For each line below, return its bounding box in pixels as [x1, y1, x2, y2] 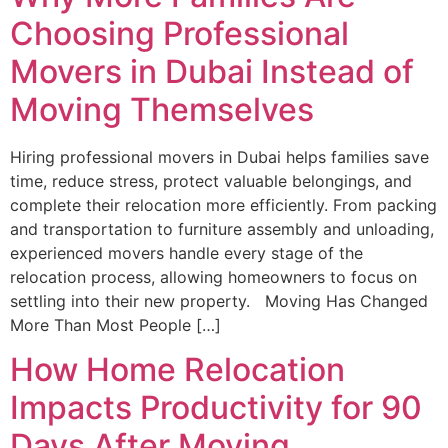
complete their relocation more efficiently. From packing [10, 194, 437, 215]
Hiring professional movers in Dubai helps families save [10, 146, 429, 167]
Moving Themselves [10, 89, 314, 129]
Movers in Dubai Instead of [10, 51, 414, 91]
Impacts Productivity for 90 [10, 388, 422, 428]
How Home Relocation [10, 350, 345, 390]
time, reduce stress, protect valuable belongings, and [10, 170, 412, 191]
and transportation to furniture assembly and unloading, [10, 218, 434, 239]
